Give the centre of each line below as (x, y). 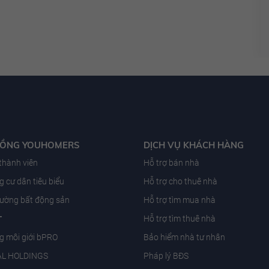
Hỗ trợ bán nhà (171, 162)
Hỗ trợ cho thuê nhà (180, 181)
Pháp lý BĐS (166, 255)
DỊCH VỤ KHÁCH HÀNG (194, 145)
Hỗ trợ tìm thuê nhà (180, 218)
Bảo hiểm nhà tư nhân (184, 237)
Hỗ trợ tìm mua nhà (180, 200)
